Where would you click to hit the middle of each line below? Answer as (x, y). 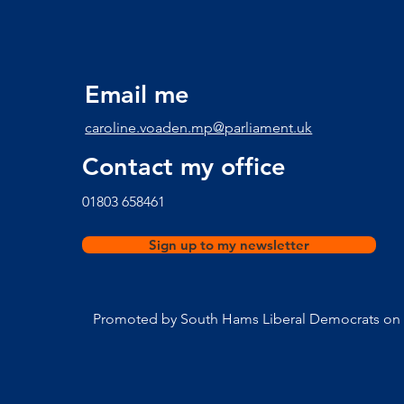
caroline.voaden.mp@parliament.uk (199, 127)
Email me (137, 94)
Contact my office (184, 166)
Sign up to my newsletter (229, 244)
